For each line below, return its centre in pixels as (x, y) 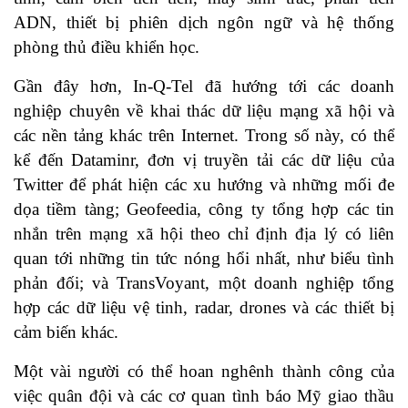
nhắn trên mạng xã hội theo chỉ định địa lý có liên (204, 234)
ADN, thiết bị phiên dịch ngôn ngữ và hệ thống (204, 23)
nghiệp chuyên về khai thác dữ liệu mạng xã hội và (204, 111)
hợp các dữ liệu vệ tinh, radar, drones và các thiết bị (204, 308)
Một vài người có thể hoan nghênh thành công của (204, 372)
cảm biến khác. (66, 332)
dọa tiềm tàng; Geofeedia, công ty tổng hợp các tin (204, 209)
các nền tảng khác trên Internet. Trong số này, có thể (204, 136)
